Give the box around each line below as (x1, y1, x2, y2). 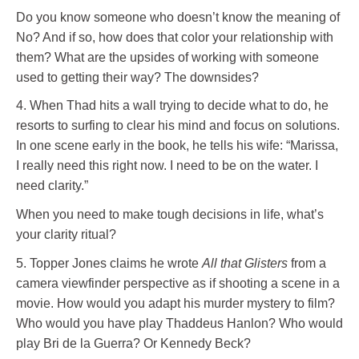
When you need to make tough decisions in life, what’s (16, 207, 324, 221)
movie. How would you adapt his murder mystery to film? (16, 296, 335, 310)
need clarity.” (16, 179, 88, 193)
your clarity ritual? (16, 227, 116, 241)
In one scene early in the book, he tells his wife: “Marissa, (16, 139, 338, 153)
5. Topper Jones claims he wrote (16, 256, 202, 270)
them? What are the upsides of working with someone (16, 50, 319, 64)
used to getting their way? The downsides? (16, 70, 259, 84)
